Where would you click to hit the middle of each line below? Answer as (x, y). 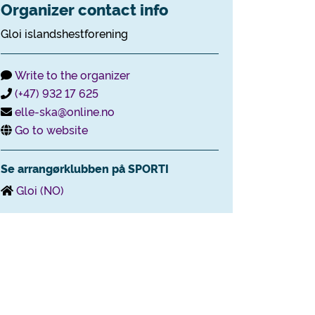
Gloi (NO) (40, 190)
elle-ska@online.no (65, 111)
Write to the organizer (72, 75)
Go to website (51, 129)
